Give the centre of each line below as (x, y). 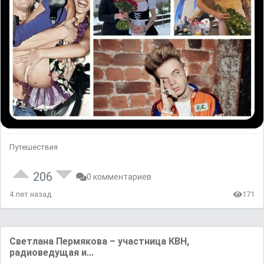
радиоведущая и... (52, 253)
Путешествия (34, 147)
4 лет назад (30, 194)
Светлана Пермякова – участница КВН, (99, 242)
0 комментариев (119, 177)
